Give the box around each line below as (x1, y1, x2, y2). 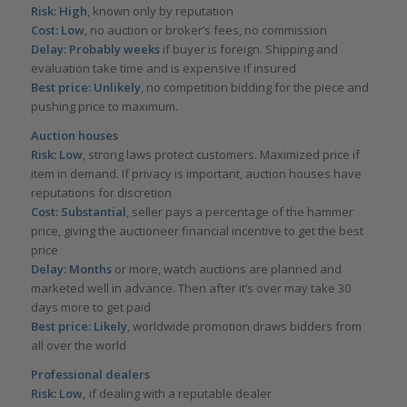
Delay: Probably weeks (30, 40, 160, 57)
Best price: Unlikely (30, 78, 141, 95)
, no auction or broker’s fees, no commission (84, 21, 327, 38)
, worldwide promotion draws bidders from (126, 317, 362, 334)
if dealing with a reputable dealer (85, 384, 272, 402)
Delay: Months (30, 260, 112, 277)
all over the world (30, 336, 126, 353)
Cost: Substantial (30, 203, 126, 220)
